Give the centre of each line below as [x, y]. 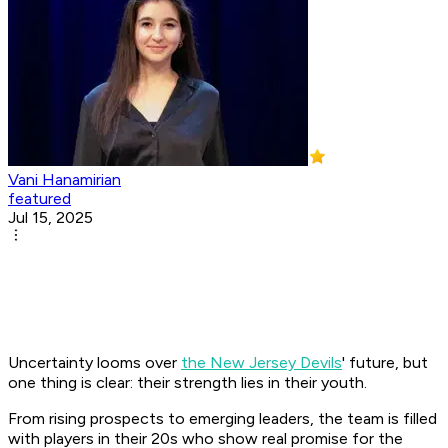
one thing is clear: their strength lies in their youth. [187, 383]
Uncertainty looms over [94, 363]
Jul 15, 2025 [50, 218]
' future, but [385, 363]
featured [39, 199]
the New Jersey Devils [261, 363]
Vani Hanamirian [64, 180]
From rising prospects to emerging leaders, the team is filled [222, 419]
